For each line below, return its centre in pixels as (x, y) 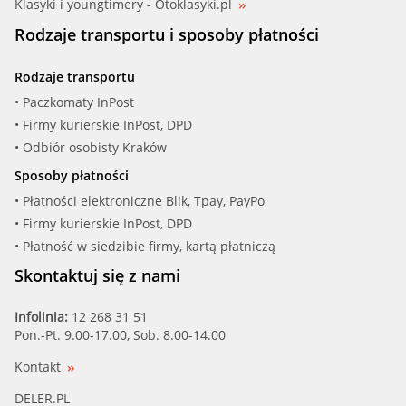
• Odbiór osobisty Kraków (91, 148)
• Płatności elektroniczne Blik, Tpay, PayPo (140, 201)
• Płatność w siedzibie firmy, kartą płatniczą (145, 246)
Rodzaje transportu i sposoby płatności (167, 35)
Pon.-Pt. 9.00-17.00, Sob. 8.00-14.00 (120, 335)
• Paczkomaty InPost (74, 102)
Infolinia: (43, 317)
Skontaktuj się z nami (97, 276)
